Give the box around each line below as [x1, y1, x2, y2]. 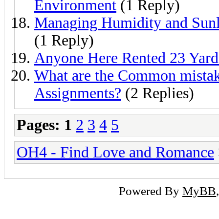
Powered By [119, 183, 182, 197]
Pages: [17, 116, 60, 133]
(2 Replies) [121, 84, 194, 102]
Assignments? [34, 84, 121, 102]
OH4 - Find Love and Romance [17, 143, 214, 161]
